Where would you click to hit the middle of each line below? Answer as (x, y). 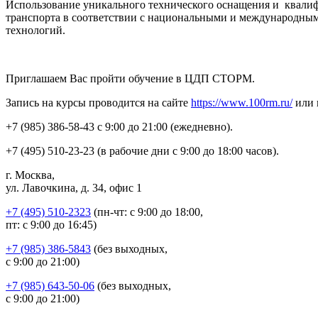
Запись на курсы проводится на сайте (98, 102)
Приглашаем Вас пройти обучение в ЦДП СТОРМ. (130, 78)
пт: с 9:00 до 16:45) (51, 224)
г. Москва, (30, 175)
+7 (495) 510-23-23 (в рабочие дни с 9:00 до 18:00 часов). (142, 150)
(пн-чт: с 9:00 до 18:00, (147, 212)
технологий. (35, 30)
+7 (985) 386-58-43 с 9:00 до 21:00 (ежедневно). (119, 126)
